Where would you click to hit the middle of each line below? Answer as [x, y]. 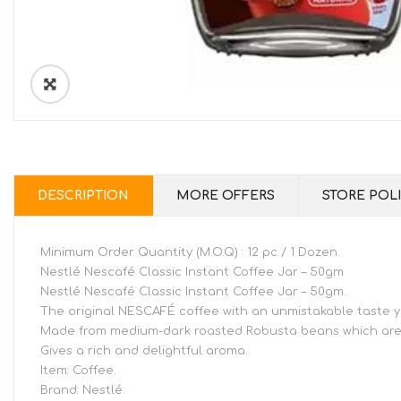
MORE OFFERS [226, 196]
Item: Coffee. [78, 371]
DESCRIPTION [83, 196]
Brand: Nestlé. [83, 391]
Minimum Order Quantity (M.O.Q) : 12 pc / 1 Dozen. [190, 253]
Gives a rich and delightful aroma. [144, 351]
